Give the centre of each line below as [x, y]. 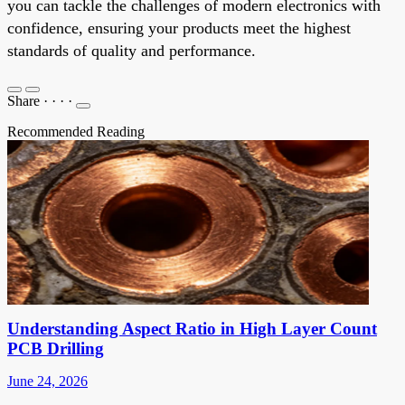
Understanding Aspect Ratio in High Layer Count [192, 328]
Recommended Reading [76, 131]
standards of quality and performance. [132, 50]
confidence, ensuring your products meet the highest [179, 28]
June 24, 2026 [47, 381]
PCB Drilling [56, 348]
